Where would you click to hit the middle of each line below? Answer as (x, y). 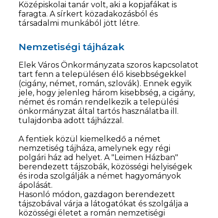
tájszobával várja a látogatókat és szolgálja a (104, 204)
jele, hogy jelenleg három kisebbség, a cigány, (107, 93)
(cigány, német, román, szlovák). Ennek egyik (105, 84)
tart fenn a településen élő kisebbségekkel (103, 74)
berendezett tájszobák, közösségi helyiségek (106, 167)
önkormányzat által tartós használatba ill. (99, 111)
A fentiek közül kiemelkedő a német (90, 139)
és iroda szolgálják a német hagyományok (100, 176)
